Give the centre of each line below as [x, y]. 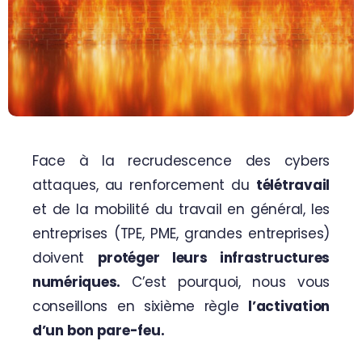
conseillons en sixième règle [140, 306]
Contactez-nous [80, 49]
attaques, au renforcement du [144, 185]
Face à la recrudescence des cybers [181, 160]
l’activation [289, 306]
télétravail [293, 185]
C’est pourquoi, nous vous [231, 282]
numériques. [82, 282]
